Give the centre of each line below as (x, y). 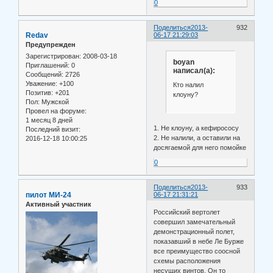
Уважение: (41, 84)
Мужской (54, 102)
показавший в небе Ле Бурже (199, 242)
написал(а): (194, 70)
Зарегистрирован (52, 56)
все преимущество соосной (197, 251)
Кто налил (188, 85)
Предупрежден (51, 45)
